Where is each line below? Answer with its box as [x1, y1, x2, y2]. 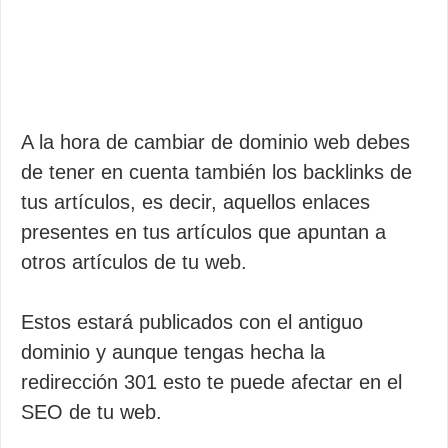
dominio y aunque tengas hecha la [21, 340, 325, 363]
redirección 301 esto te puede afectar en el [21, 370, 402, 393]
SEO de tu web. [21, 400, 162, 423]
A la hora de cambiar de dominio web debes [21, 130, 410, 153]
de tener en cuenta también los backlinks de [21, 160, 412, 183]
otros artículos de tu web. [21, 250, 247, 273]
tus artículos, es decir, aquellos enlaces [21, 190, 370, 213]
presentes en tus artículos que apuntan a [21, 220, 386, 243]
